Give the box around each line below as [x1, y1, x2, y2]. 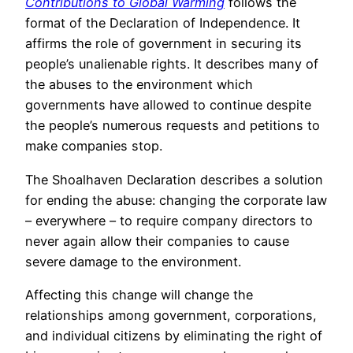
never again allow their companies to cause [25, 232, 289, 249]
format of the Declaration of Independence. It [25, 15, 300, 32]
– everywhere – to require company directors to [25, 212, 313, 229]
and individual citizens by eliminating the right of [25, 327, 322, 344]
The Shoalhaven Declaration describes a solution [25, 171, 323, 188]
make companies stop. [25, 138, 162, 154]
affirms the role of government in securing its [25, 35, 302, 52]
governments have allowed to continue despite [25, 97, 311, 113]
